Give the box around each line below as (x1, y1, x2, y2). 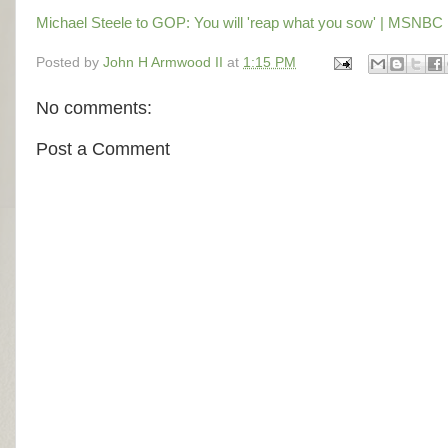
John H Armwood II (103, 55, 223, 71)
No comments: (36, 98, 152, 119)
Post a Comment (36, 139, 170, 160)
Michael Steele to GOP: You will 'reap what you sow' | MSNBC (36, 14, 443, 31)
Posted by (36, 55, 103, 71)
